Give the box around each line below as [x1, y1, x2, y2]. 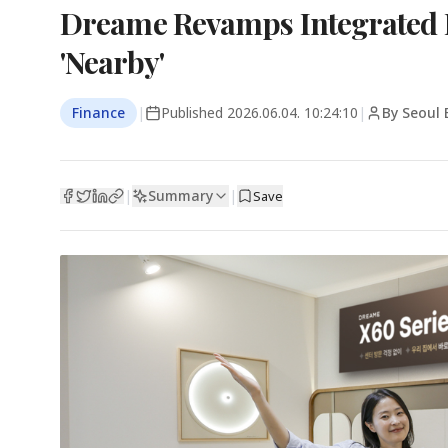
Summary [148, 185, 213, 205]
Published [161, 103, 227, 122]
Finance [72, 103, 125, 122]
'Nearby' [60, 42, 164, 82]
